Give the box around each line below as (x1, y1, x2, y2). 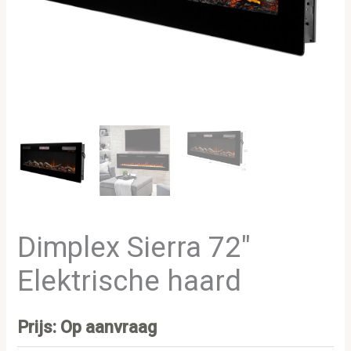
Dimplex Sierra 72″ (17, 230, 251, 264)
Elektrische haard (17, 263, 242, 298)
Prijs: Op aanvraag (17, 317, 157, 337)
